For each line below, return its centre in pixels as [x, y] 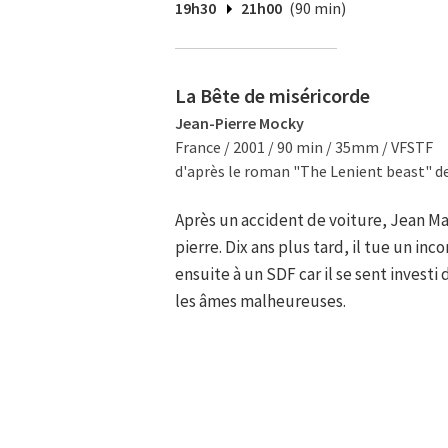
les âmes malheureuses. [260, 301]
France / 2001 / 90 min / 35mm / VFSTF [304, 147]
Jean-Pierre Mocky [239, 123]
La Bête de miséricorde [272, 95]
